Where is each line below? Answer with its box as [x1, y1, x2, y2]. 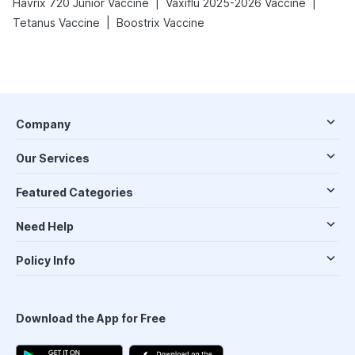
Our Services [16, 151, 90, 165]
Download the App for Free [16, 311, 166, 325]
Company [16, 117, 71, 131]
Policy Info [16, 254, 75, 267]
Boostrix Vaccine [116, 16, 204, 29]
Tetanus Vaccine [13, 16, 100, 29]
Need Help [16, 219, 74, 233]
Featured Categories [16, 185, 133, 199]
